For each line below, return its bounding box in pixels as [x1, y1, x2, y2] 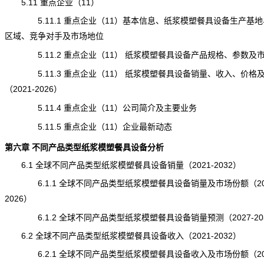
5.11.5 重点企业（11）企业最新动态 [4, 122, 172, 131]
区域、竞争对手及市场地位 [4, 31, 104, 41]
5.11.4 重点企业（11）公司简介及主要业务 [4, 103, 197, 113]
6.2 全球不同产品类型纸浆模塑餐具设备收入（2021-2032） [4, 231, 241, 240]
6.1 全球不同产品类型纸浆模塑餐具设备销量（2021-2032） [4, 160, 241, 170]
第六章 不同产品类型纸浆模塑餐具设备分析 [4, 143, 164, 152]
